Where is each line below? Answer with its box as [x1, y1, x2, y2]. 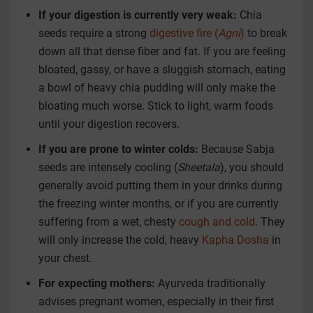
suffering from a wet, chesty [38, 215, 179, 229]
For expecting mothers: [38, 277, 155, 291]
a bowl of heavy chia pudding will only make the [38, 81, 275, 95]
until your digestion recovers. [38, 117, 180, 131]
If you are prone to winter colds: [38, 143, 198, 156]
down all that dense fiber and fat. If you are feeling [38, 45, 286, 59]
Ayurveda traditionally [155, 277, 265, 291]
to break [245, 27, 287, 41]
